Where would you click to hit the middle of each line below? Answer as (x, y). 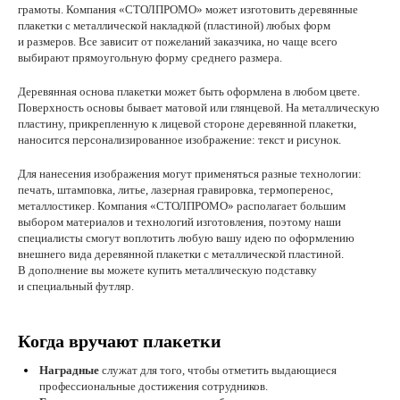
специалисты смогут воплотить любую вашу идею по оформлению (186, 238)
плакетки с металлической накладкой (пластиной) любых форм (174, 25)
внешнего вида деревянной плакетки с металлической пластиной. (181, 254)
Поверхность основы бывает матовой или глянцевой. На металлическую (199, 108)
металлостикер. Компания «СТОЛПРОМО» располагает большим (182, 206)
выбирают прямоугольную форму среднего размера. (150, 58)
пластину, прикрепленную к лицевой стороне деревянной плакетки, (187, 124)
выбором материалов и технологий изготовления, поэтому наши (179, 222)
